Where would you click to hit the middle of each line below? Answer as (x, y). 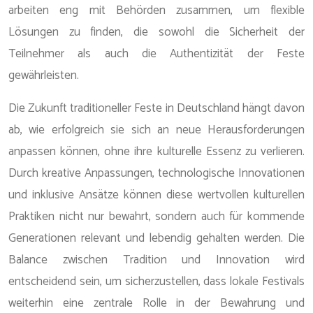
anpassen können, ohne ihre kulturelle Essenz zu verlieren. (156, 152)
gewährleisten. (44, 75)
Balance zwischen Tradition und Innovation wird (156, 260)
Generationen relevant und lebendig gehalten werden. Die (156, 238)
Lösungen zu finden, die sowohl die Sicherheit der (156, 32)
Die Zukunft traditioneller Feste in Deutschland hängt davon (156, 108)
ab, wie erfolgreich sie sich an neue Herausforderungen (156, 130)
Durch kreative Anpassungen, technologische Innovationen (156, 173)
